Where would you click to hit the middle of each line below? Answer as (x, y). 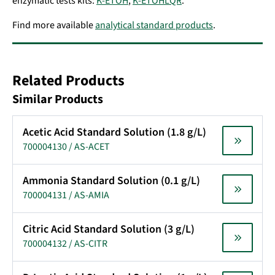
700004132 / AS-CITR (65, 244)
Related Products (68, 81)
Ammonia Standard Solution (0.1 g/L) (111, 181)
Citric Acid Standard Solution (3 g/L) (109, 229)
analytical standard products (154, 25)
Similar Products (58, 99)
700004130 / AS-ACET (66, 147)
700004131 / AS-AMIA (66, 195)
